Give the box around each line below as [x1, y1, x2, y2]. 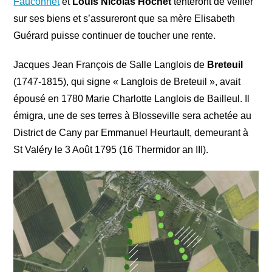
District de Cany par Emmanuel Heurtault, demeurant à [13, 127, 249, 138]
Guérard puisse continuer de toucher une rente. [13, 30, 216, 41]
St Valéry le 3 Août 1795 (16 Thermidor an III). [13, 144, 209, 155]
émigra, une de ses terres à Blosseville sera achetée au [13, 110, 252, 121]
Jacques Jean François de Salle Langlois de [13, 59, 208, 70]
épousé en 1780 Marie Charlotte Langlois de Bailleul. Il [13, 93, 250, 104]
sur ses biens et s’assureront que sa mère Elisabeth [13, 13, 236, 24]
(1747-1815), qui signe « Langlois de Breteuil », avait [13, 76, 241, 87]
